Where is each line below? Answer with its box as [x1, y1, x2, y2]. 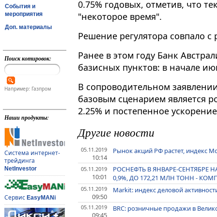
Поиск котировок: [4, 54, 51, 62]
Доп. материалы [5, 23, 52, 31]
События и [5, 2, 35, 10]
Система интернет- [4, 149, 60, 157]
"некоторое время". [78, 11, 162, 23]
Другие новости [78, 124, 155, 140]
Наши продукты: [4, 113, 49, 122]
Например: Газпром [4, 85, 51, 93]
